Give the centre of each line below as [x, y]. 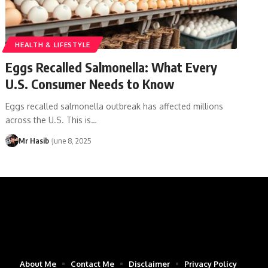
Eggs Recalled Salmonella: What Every [112, 67]
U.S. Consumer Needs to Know [90, 83]
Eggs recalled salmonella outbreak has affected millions [115, 106]
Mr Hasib [34, 140]
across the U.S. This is [48, 120]
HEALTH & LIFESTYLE [53, 44]
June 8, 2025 [71, 140]
